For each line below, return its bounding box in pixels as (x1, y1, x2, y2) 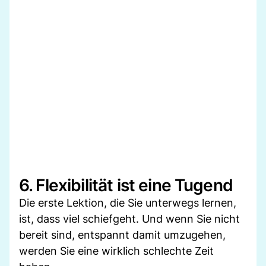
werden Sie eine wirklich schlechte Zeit (19, 244, 214, 257)
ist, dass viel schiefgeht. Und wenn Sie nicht (19, 212, 240, 225)
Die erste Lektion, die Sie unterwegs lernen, (19, 196, 236, 209)
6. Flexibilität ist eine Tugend (19, 175, 233, 195)
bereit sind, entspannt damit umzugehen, (19, 228, 226, 241)
